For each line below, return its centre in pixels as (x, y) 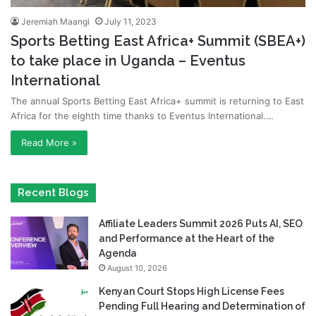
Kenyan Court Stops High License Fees (192, 291)
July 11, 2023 (130, 21)
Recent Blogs (53, 192)
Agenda (118, 253)
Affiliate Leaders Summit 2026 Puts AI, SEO (201, 223)
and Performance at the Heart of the (187, 238)
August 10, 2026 (137, 268)
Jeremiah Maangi (55, 21)
